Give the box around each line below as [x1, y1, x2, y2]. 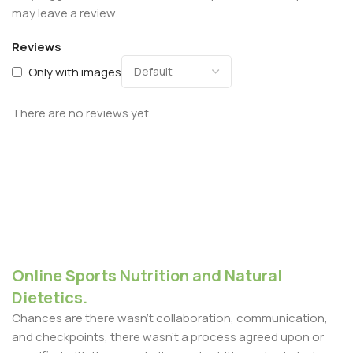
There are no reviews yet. [12, 105, 151, 122]
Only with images [28, 63, 121, 80]
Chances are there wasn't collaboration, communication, [12, 310, 328, 327]
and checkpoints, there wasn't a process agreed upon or [12, 329, 324, 346]
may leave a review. [12, 5, 117, 22]
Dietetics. [12, 287, 87, 309]
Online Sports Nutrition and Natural [12, 265, 282, 287]
